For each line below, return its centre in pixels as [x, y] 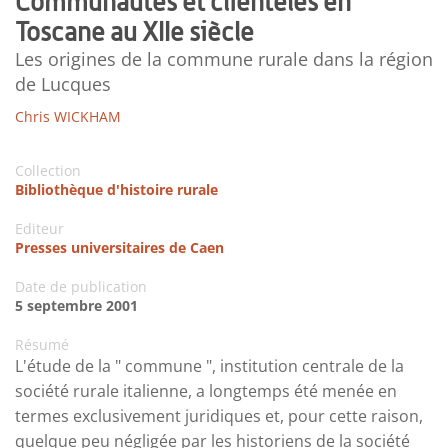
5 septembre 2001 [76, 306]
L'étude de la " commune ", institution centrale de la [209, 366]
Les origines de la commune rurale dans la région [224, 59]
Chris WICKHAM [68, 117]
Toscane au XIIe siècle [134, 32]
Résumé [42, 345]
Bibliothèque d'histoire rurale [116, 190]
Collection [48, 171]
